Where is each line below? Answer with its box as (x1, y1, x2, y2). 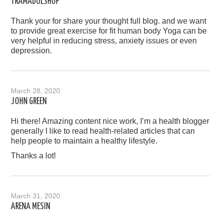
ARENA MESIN (11, 202, 51, 212)
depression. (11, 46, 52, 55)
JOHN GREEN (11, 97, 47, 107)
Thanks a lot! (11, 151, 56, 160)
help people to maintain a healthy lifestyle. (11, 137, 158, 146)
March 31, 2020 (11, 192, 61, 200)
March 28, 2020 (11, 87, 61, 95)
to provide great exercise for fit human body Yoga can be (11, 27, 207, 36)
